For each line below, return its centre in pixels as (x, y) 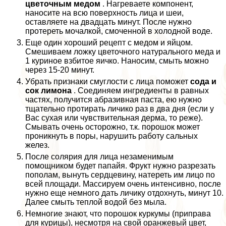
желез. (37, 145)
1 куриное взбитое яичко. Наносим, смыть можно (117, 61)
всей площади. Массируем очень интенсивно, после (123, 184)
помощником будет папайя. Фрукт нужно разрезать (120, 166)
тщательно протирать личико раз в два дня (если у (120, 109)
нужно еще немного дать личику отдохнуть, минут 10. (124, 193)
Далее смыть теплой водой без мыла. (96, 202)
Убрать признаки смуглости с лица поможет (108, 82)
